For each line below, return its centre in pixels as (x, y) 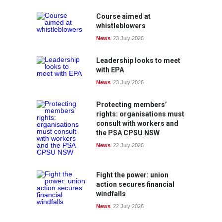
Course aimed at (123, 16)
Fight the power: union (132, 175)
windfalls (111, 194)
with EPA (110, 70)
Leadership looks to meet (138, 60)
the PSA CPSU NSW (128, 133)
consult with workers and (137, 123)
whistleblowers (121, 26)
